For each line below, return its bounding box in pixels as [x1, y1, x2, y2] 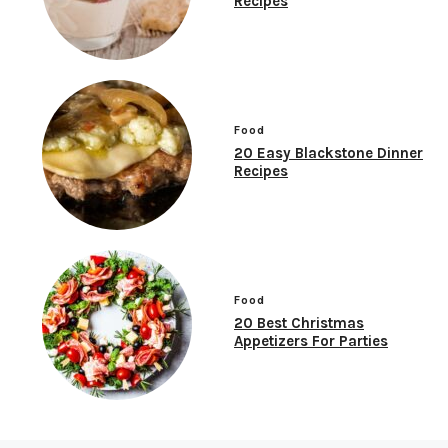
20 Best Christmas [234, 314, 364, 333]
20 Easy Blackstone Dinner [234, 144, 423, 163]
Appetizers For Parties [234, 332, 388, 351]
